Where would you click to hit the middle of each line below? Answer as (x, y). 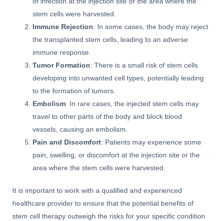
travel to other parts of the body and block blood (108, 116)
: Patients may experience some (151, 142)
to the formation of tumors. (74, 91)
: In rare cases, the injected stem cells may (132, 104)
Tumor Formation (62, 65)
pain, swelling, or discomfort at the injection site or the (116, 155)
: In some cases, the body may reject (151, 27)
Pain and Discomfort (67, 142)
